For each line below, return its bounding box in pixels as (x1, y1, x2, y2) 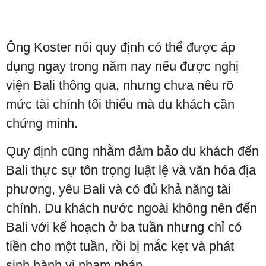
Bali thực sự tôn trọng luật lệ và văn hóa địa (6, 163, 256, 178)
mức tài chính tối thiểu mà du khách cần (6, 97, 235, 112)
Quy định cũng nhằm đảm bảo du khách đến (6, 144, 259, 159)
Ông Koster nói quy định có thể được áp (6, 40, 235, 55)
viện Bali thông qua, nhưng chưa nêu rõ (6, 78, 233, 93)
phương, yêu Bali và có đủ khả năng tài (6, 182, 231, 197)
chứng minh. (6, 116, 78, 131)
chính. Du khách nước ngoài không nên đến (6, 201, 257, 216)
